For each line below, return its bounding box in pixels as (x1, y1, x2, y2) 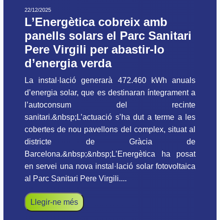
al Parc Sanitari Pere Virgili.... (25, 174, 127, 183)
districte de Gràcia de (25, 137, 195, 146)
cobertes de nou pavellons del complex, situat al (25, 125, 195, 134)
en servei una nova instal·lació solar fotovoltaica (25, 162, 195, 171)
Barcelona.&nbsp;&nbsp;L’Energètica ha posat (25, 150, 195, 159)
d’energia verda (25, 56, 111, 70)
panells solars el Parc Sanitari (25, 29, 192, 43)
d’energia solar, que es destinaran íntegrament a (25, 88, 195, 97)
